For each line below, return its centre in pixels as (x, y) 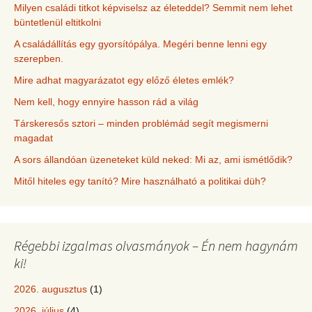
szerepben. (39, 59)
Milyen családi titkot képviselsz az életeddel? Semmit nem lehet (153, 8)
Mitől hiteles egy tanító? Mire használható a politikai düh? (140, 181)
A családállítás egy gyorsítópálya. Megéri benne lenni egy (140, 44)
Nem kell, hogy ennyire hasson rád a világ (106, 102)
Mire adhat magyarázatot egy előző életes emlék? (124, 80)
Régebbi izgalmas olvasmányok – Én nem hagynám (156, 246)
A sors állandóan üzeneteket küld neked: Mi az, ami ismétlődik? (153, 160)
